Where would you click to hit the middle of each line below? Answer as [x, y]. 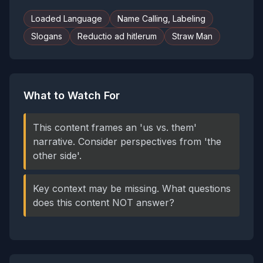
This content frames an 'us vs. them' [115, 127]
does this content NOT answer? [104, 203]
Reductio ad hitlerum [117, 36]
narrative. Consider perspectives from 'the [127, 141]
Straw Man [192, 36]
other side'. [57, 156]
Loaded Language [67, 18]
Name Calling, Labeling [161, 18]
